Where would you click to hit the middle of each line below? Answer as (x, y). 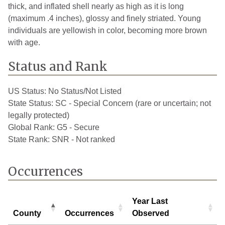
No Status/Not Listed (85, 91)
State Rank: (30, 140)
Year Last (150, 201)
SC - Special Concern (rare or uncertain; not (133, 103)
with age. (24, 43)
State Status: (32, 103)
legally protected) (39, 116)
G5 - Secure (78, 128)
